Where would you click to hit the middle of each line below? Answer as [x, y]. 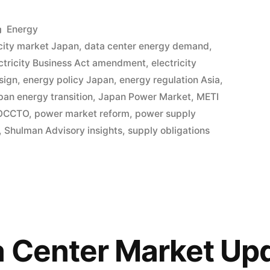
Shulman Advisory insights [64, 131]
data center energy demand [147, 46]
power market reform [82, 114]
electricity [174, 63]
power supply [166, 114]
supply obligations [169, 131]
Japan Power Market [145, 97]
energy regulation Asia [170, 80]
